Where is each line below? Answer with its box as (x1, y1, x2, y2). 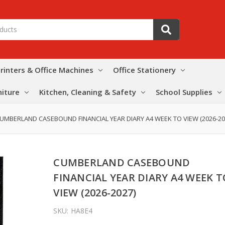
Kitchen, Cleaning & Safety (39, 86, 136, 97)
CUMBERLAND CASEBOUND (53, 155, 190, 169)
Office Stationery (113, 64, 176, 75)
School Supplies (156, 86, 212, 97)
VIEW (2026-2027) (53, 185, 137, 199)
